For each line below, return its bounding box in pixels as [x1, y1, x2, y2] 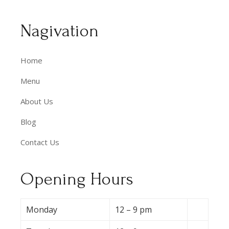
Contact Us [20, 136, 59, 147]
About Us [20, 96, 53, 106]
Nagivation [20, 20, 99, 41]
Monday [26, 203, 57, 215]
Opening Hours [20, 169, 133, 189]
